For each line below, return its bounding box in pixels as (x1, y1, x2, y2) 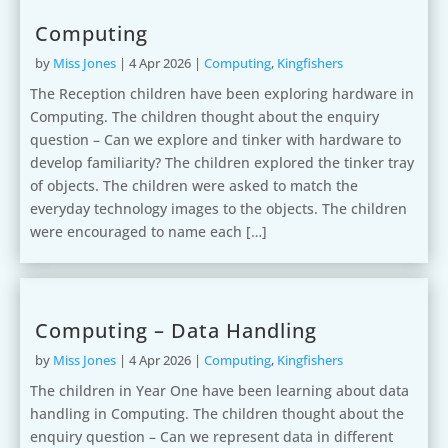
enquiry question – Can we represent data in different (30, 427, 393, 446)
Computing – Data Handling (35, 317, 317, 344)
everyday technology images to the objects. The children (30, 199, 407, 218)
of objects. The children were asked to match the (30, 176, 358, 195)
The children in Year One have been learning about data (30, 381, 409, 400)
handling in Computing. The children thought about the (30, 404, 404, 423)
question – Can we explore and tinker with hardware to (30, 130, 401, 149)
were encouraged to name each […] (30, 222, 267, 241)
